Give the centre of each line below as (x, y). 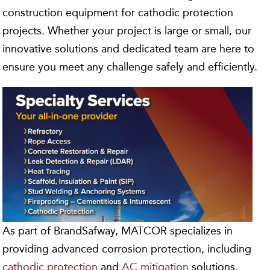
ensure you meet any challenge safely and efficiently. (130, 67)
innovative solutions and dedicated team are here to (129, 49)
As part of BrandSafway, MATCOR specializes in (118, 231)
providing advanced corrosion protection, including (127, 249)
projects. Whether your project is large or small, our (127, 31)
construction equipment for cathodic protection (118, 13)
